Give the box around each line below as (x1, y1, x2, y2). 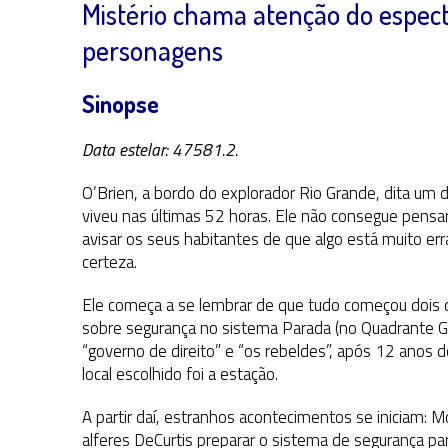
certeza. (82, 249, 137, 276)
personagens (82, 32, 223, 69)
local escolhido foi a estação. (82, 361, 278, 388)
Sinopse (82, 88, 159, 120)
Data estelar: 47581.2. (82, 137, 238, 164)
